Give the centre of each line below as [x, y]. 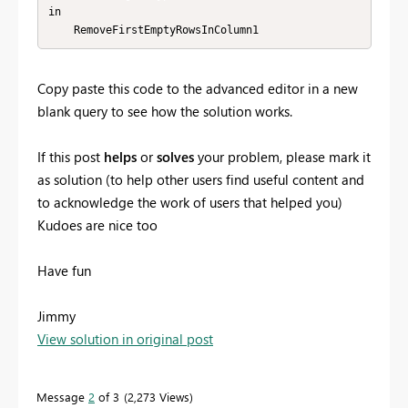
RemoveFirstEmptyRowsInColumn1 [166, 30]
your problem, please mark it [284, 157]
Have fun [64, 271]
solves [177, 157]
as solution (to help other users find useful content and [201, 180]
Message [62, 397]
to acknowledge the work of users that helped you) [190, 203]
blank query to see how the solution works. [165, 112]
